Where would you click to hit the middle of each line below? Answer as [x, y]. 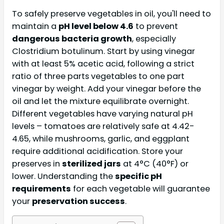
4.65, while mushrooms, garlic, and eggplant [101, 138]
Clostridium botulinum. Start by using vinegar [103, 51]
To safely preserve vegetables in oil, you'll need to [111, 13]
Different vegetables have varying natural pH [102, 113]
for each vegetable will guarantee [140, 188]
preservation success [78, 201]
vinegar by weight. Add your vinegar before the [106, 88]
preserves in [37, 163]
